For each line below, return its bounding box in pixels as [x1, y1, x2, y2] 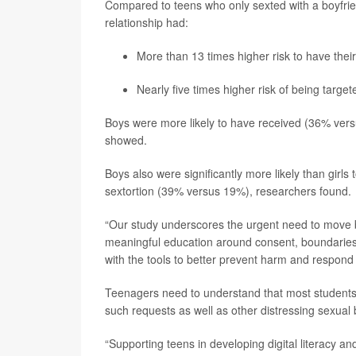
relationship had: [105, 14, 188, 30]
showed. [105, 132, 147, 148]
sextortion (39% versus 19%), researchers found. [105, 183, 351, 199]
